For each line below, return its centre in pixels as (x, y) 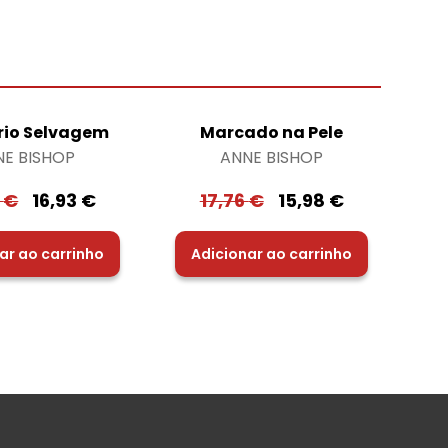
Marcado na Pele (272, 132)
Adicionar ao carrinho (272, 253)
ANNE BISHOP (272, 157)
